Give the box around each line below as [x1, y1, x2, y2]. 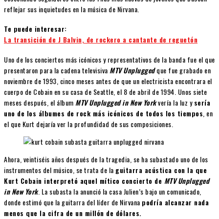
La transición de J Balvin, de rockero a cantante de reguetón [4, 34, 197, 45]
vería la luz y [158, 97, 194, 108]
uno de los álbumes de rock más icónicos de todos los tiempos [4, 108, 203, 118]
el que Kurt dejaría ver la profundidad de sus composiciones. [4, 118, 173, 129]
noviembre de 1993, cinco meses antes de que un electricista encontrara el [4, 75, 212, 86]
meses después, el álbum [4, 97, 75, 108]
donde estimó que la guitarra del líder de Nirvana [4, 197, 142, 207]
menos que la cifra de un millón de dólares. [4, 207, 142, 218]
